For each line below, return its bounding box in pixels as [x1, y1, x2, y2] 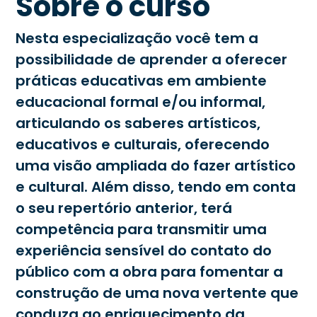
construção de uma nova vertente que [16, 282, 299, 303]
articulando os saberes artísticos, [16, 113, 261, 133]
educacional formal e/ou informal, [16, 91, 266, 112]
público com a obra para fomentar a [16, 261, 284, 282]
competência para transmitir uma [16, 219, 267, 239]
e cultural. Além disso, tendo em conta [16, 176, 296, 197]
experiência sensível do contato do [16, 240, 272, 260]
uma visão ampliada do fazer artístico [16, 155, 296, 175]
